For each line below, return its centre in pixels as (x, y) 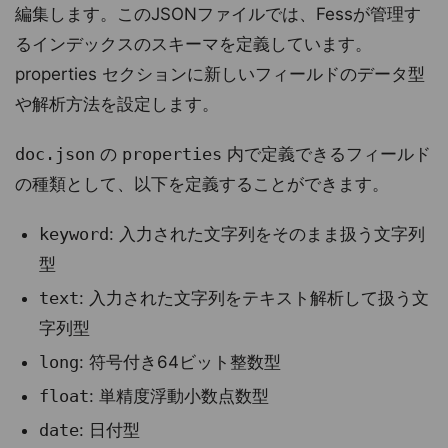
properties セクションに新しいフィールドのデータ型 (220, 74)
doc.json (55, 154)
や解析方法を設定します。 (117, 104)
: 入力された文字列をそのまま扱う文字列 (266, 234)
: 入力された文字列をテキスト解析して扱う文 (253, 298)
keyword (73, 234)
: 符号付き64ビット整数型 (179, 362)
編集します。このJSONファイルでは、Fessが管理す (218, 14)
